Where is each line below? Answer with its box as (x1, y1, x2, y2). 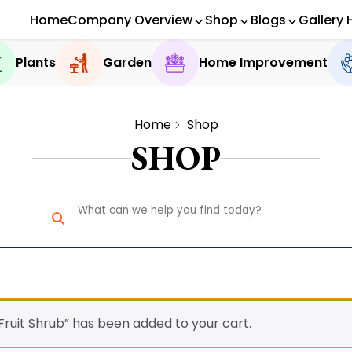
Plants (15, 53, 56, 71)
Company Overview (67, 10, 192, 29)
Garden (102, 53, 152, 71)
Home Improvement (198, 53, 328, 71)
